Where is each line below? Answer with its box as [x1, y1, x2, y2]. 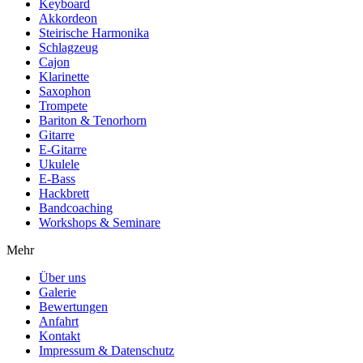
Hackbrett [39, 186, 89, 201]
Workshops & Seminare [39, 216, 160, 230]
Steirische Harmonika [39, 26, 149, 41]
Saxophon [39, 84, 91, 99]
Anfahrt [39, 314, 79, 329]
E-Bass [39, 172, 75, 186]
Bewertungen [39, 300, 108, 314]
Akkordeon [39, 11, 97, 26]
